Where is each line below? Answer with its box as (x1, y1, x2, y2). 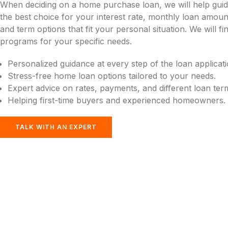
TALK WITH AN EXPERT (15, 123, 97, 131)
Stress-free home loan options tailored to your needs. (8, 70, 216, 81)
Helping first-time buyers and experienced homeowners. (8, 95, 225, 105)
